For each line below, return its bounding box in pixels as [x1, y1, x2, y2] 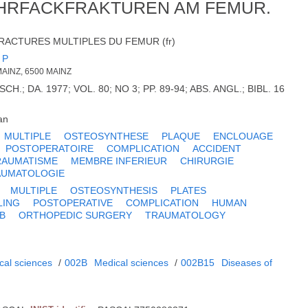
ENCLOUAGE [213, 131, 274, 142]
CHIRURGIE [180, 155, 234, 167]
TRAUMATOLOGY [145, 210, 226, 221]
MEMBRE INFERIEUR [71, 155, 168, 167]
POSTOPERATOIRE [5, 143, 94, 155]
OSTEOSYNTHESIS [70, 185, 158, 197]
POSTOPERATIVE [33, 197, 113, 209]
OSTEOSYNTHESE [64, 131, 149, 142]
